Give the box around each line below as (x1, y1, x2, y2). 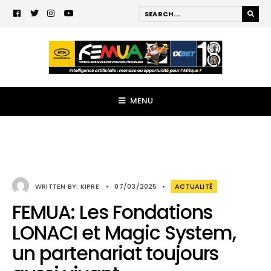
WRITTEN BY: (35, 181, 80, 191)
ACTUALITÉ (175, 181, 214, 191)
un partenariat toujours (12, 240, 219, 267)
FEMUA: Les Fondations (12, 199, 213, 226)
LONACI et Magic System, (12, 220, 237, 246)
